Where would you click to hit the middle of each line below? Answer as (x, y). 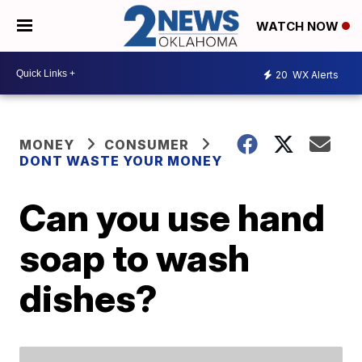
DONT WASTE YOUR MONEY (121, 161)
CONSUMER (147, 145)
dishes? (89, 299)
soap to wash (135, 258)
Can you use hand (173, 218)
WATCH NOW (299, 27)
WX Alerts (314, 74)
